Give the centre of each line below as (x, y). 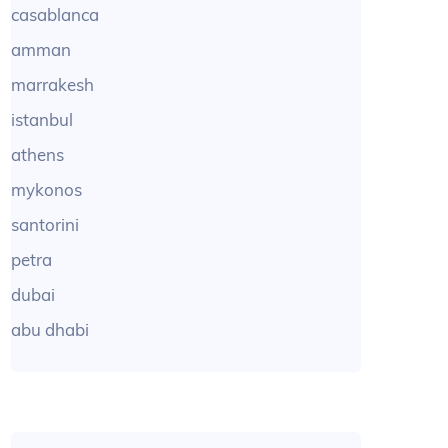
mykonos (47, 190)
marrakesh (53, 85)
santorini (45, 225)
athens (38, 155)
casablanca (55, 15)
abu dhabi (50, 330)
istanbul (42, 120)
